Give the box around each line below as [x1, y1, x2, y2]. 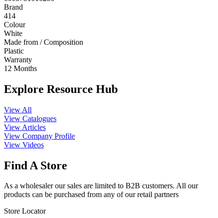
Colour [4, 20, 25, 29]
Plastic [4, 46, 24, 55]
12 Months [4, 64, 37, 73]
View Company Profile [4, 131, 75, 140]
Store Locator [4, 207, 46, 216]
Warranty [4, 55, 32, 64]
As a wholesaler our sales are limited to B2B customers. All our [4, 182, 198, 190]
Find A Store [4, 159, 67, 172]
